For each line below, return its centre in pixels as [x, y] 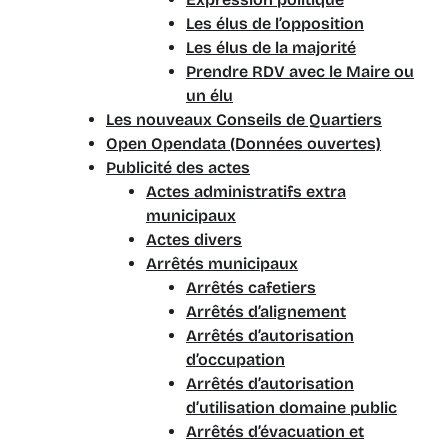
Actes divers [194, 239]
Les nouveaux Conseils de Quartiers [244, 119]
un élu [209, 95]
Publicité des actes [178, 167]
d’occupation [235, 359]
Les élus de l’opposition [275, 23]
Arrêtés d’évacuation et [275, 431]
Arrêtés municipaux [222, 263]
